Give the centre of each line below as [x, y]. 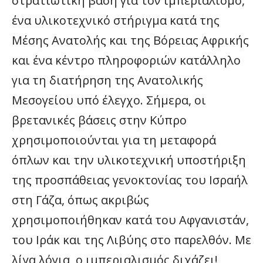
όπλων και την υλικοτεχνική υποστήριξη [129, 160]
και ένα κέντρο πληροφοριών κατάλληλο [126, 60]
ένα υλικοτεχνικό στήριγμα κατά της [116, 21]
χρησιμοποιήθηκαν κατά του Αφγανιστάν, [130, 220]
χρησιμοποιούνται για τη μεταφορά [114, 140]
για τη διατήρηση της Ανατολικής [107, 80]
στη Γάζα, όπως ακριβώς [80, 200]
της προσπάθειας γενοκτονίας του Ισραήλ [130, 180]
